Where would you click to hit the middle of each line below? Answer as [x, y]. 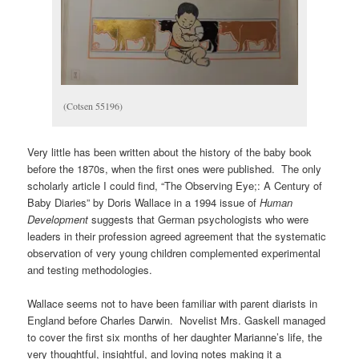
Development [58, 220]
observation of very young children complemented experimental [174, 253]
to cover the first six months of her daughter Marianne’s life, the [175, 337]
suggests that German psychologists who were [199, 220]
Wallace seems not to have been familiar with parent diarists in [173, 304]
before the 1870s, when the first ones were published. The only [175, 169]
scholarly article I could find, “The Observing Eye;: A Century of [175, 186]
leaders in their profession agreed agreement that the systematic [177, 236]
